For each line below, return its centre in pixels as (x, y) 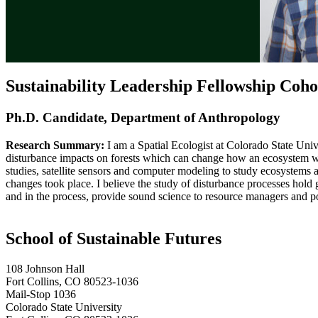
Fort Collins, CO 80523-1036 (72, 281)
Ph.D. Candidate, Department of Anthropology (143, 118)
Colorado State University (64, 307)
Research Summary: (55, 145)
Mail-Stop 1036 (41, 294)
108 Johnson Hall (45, 268)
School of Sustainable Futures (114, 238)
